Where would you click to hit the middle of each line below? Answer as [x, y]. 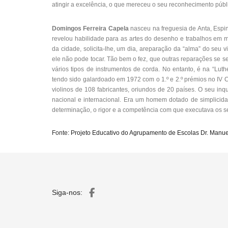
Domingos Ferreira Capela [90, 28]
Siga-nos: [67, 192]
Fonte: [61, 133]
